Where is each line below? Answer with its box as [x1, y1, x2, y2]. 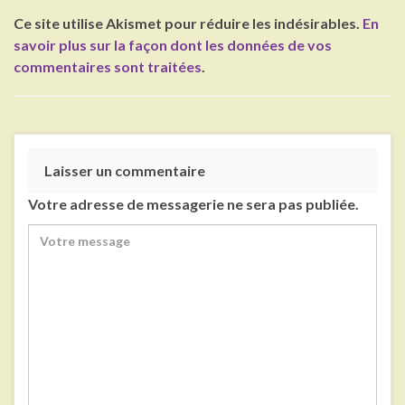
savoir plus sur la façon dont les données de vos [14, 36, 332, 54]
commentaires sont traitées [14, 58, 202, 76]
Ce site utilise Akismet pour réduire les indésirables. [14, 14, 363, 33]
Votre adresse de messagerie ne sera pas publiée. [28, 195, 359, 213]
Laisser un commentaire [44, 162, 205, 180]
